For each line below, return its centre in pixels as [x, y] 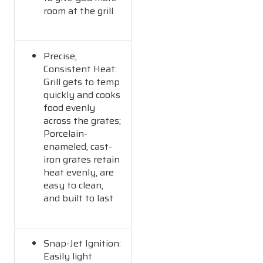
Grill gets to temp [82, 82]
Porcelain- [66, 133]
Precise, [60, 56]
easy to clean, [74, 185]
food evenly [70, 107]
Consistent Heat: [80, 69]
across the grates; [82, 120]
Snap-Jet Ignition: [82, 243]
